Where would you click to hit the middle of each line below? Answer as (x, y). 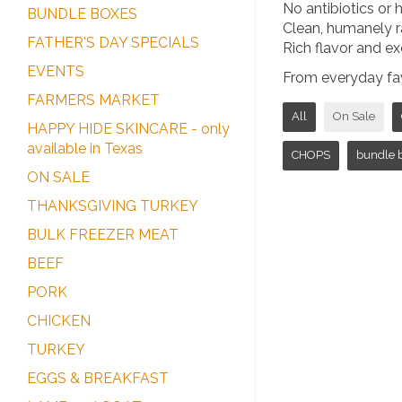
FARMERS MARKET (93, 100)
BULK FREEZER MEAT (103, 234)
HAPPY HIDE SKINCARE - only (128, 128)
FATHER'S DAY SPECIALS (113, 42)
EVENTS (56, 71)
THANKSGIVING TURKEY (113, 205)
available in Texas (85, 148)
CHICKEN (59, 320)
